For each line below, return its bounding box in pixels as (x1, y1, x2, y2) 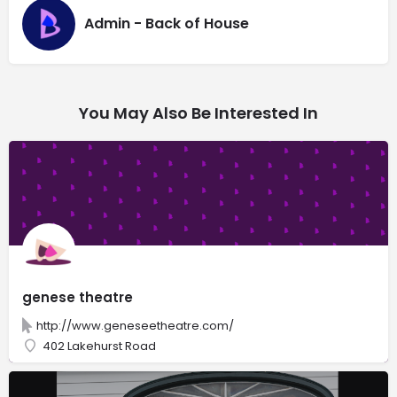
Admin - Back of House (84, 13, 249, 35)
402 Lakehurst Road (43, 337, 156, 354)
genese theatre (22, 287, 133, 307)
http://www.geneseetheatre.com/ (36, 316, 234, 334)
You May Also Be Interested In (79, 101, 318, 124)
